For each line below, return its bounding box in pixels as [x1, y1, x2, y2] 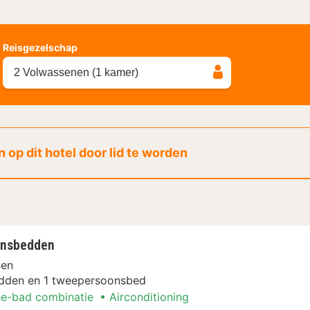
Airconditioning [109, 289, 189, 304]
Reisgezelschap [3, 41, 77, 53]
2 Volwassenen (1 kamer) [14, 66, 138, 78]
